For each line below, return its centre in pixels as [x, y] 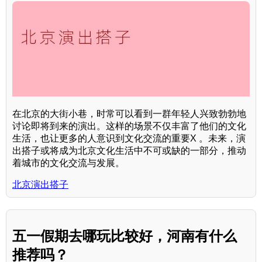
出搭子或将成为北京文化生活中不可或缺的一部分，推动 [129, 150]
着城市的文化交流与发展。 [68, 163]
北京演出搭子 [40, 184]
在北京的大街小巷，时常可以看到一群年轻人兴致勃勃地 [129, 113]
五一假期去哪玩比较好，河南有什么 [125, 236]
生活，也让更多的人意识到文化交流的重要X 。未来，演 [129, 138]
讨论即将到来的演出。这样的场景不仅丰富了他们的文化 [129, 126]
